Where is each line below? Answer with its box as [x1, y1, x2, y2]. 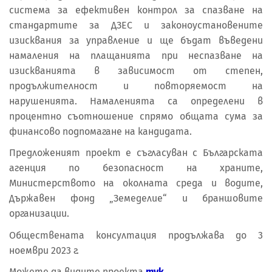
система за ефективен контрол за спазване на [9, 4, 263, 16]
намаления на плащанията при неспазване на [9, 49, 263, 61]
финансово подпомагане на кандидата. [9, 125, 192, 137]
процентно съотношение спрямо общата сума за [9, 110, 263, 122]
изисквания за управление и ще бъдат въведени [9, 34, 263, 46]
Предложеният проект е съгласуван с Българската [9, 147, 263, 159]
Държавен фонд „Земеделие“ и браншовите [9, 192, 263, 205]
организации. [9, 208, 69, 220]
